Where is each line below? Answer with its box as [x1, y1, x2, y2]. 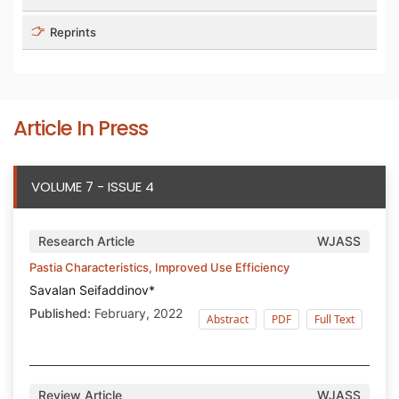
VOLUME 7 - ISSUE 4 [31, 176, 154, 196]
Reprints [47, 24, 96, 39]
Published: [29, 305, 91, 321]
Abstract [207, 311, 248, 327]
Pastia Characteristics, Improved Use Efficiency [29, 259, 289, 274]
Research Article [38, 232, 134, 248]
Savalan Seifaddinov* [29, 281, 155, 297]
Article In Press [13, 113, 148, 142]
